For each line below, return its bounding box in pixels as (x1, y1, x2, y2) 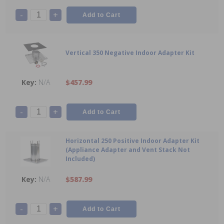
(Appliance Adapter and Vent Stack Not (65, 145, 190, 154)
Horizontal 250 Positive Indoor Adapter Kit (65, 136, 199, 145)
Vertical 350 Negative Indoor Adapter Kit (65, 48, 194, 57)
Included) (65, 154, 95, 163)
